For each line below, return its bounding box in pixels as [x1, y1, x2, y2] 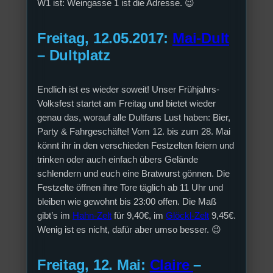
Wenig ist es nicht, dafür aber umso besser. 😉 [37, 225, 221, 235]
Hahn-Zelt [73, 211, 112, 221]
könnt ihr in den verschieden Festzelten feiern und [37, 141, 234, 151]
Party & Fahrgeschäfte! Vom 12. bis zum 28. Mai [37, 127, 230, 137]
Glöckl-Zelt [166, 211, 209, 221]
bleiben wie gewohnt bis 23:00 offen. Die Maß [37, 197, 216, 207]
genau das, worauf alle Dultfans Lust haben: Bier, [37, 113, 230, 123]
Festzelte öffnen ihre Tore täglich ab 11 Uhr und [37, 183, 223, 193]
